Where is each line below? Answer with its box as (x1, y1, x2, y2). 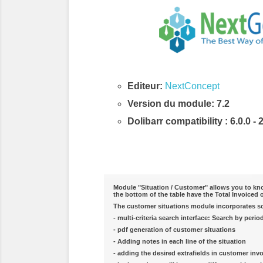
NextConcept (165, 81, 220, 91)
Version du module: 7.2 (127, 99, 230, 109)
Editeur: (127, 81, 163, 91)
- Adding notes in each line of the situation (113, 238, 246, 245)
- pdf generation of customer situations (113, 226, 235, 233)
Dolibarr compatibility (127, 116, 225, 126)
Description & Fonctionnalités (117, 163, 239, 173)
